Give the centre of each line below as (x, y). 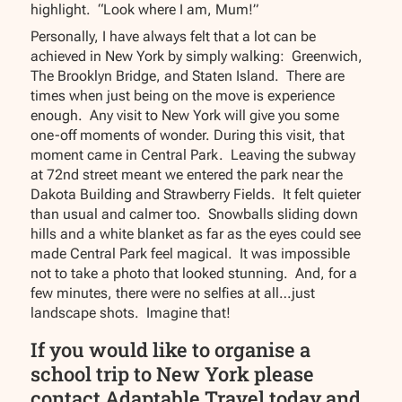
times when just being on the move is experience (183, 96)
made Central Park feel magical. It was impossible (191, 254)
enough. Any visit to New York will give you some (185, 116)
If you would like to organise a (171, 349)
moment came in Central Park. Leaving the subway (193, 155)
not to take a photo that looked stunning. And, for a (194, 274)
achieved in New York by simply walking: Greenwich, (197, 57)
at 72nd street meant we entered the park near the (187, 175)
